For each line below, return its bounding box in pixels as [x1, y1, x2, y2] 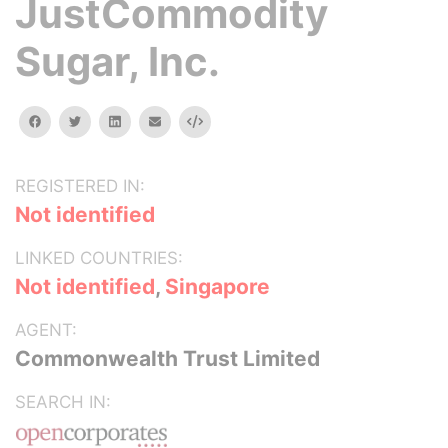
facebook [40, 113, 98, 128]
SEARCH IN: [15, 392, 111, 412]
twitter [80, 113, 121, 128]
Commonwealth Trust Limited [15, 346, 320, 371]
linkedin [119, 113, 165, 128]
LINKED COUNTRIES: [15, 248, 183, 268]
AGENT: [15, 320, 77, 340]
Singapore [165, 274, 270, 299]
